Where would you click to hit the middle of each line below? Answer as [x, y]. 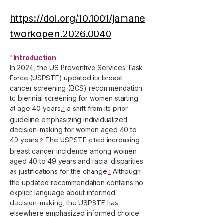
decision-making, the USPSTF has [65, 203]
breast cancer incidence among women [74, 151]
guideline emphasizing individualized [70, 119]
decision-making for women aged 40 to [74, 130]
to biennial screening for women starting [75, 98]
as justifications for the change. [59, 171]
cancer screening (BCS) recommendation [77, 88]
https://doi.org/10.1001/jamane [77, 18]
